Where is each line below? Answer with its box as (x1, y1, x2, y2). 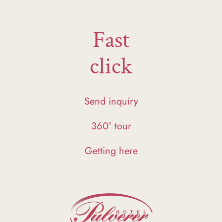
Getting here (84, 143, 138, 158)
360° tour (91, 118, 131, 133)
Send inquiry (84, 94, 138, 109)
